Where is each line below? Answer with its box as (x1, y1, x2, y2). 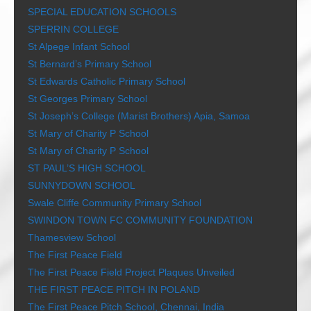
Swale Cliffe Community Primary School (28, 197, 201, 209)
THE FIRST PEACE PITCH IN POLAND (28, 284, 200, 296)
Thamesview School (28, 232, 116, 244)
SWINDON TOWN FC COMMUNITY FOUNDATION (28, 215, 253, 226)
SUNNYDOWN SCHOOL (28, 180, 135, 192)
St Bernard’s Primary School (28, 58, 151, 70)
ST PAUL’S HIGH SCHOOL (28, 162, 146, 174)
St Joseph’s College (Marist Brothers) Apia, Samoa (28, 110, 250, 122)
